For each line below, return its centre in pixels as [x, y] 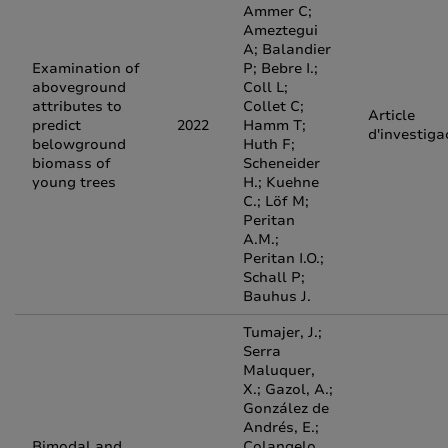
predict [56, 125]
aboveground [79, 87]
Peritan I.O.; [283, 258]
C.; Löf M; [276, 201]
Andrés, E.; [281, 427]
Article [391, 115]
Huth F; [269, 144]
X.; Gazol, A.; [288, 389]
